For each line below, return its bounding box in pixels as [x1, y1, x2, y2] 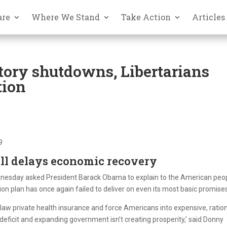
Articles [192, 11, 225, 22]
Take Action [121, 11, 171, 22]
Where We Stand [31, 11, 100, 22]
